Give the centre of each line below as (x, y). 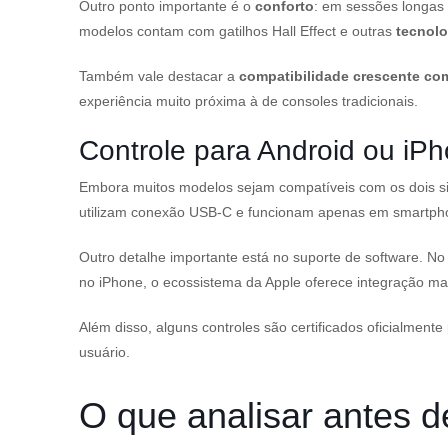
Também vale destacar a (157, 76)
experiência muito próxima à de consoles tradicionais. (248, 101)
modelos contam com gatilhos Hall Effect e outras (237, 31)
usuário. (104, 352)
